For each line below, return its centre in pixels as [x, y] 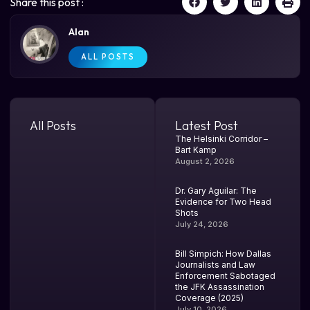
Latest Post [207, 125]
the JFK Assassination [220, 286]
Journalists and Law [215, 264]
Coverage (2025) [209, 298]
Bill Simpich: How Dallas [223, 253]
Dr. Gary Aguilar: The [216, 190]
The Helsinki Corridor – [221, 138]
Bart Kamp [196, 149]
